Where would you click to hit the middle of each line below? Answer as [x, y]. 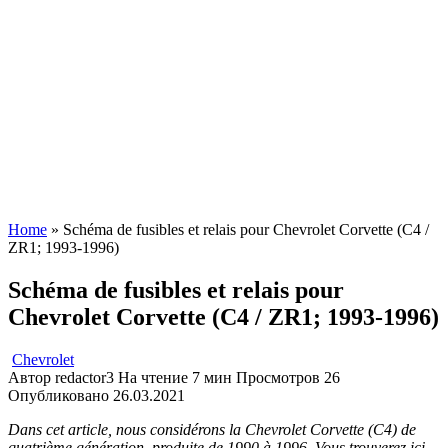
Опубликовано [58, 395]
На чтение [153, 377]
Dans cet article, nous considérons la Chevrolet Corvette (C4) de [212, 429]
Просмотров [278, 377]
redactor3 [84, 377]
